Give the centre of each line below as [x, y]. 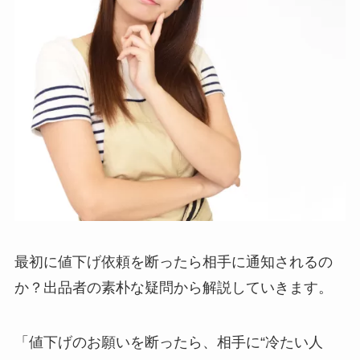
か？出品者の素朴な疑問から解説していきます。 [173, 288]
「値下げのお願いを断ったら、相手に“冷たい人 [168, 343]
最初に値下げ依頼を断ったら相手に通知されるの [173, 262]
